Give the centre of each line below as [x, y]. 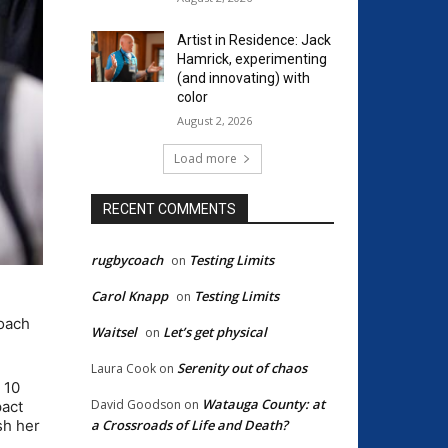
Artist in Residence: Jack [253, 39]
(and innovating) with [243, 77]
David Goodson [136, 404]
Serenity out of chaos [242, 367]
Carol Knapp [129, 295]
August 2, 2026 [214, 120]
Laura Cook [123, 368]
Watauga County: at [263, 403]
